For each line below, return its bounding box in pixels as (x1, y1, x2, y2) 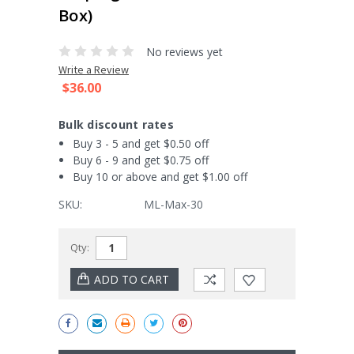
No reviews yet (145, 43, 223, 59)
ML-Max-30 (144, 196, 203, 212)
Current (58, 229, 95, 244)
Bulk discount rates (58, 116, 174, 132)
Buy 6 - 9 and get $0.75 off (72, 152, 209, 168)
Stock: (58, 247, 87, 262)
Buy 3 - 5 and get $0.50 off (72, 135, 209, 151)
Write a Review (58, 62, 129, 77)
